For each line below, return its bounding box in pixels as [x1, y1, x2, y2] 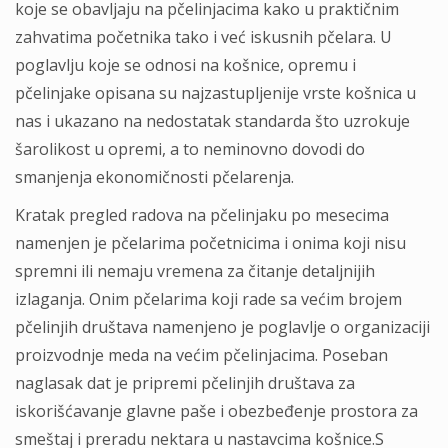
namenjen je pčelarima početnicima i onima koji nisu [15, 232, 406, 254]
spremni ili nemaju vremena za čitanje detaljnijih [15, 260, 375, 282]
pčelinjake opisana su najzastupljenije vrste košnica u [15, 82, 416, 104]
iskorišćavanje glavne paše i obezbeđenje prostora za [15, 400, 418, 422]
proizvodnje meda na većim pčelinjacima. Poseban [15, 344, 388, 366]
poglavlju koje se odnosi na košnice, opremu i [15, 54, 356, 76]
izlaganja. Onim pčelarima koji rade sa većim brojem [15, 288, 402, 310]
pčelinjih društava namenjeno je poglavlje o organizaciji [15, 316, 430, 338]
